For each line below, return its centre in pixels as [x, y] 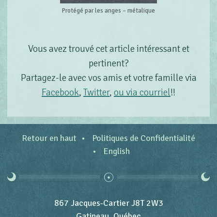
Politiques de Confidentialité [144, 138]
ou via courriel [142, 92]
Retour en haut [49, 138]
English [116, 151]
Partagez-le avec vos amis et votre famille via [108, 78]
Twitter [96, 92]
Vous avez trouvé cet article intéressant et [108, 49]
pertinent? [108, 63]
